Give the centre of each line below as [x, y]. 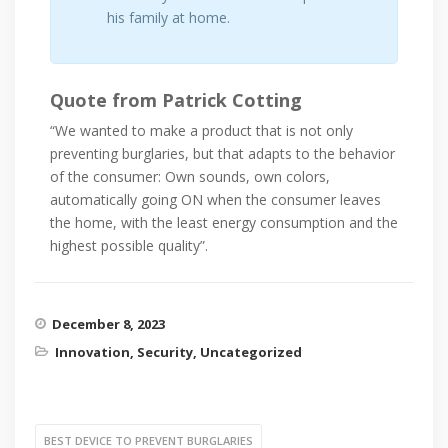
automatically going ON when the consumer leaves [215, 199]
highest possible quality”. [129, 245]
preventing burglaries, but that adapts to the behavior [222, 153]
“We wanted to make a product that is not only [201, 130]
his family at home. [168, 17]
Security [165, 351]
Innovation [92, 351]
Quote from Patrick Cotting [176, 99]
